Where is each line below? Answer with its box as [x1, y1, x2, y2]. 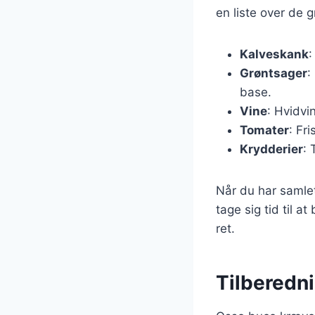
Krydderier [240, 141, 303, 156]
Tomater [240, 122, 289, 137]
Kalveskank [240, 46, 309, 61]
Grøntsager [240, 65, 307, 80]
